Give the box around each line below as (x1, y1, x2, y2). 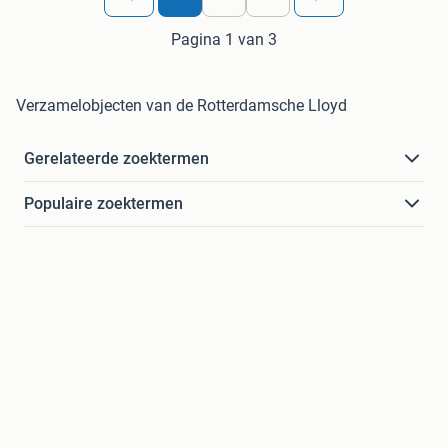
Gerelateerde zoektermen (24, 149, 209, 169)
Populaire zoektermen (24, 194, 183, 214)
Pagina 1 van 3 (171, 30, 277, 50)
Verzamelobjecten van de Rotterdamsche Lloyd (16, 96, 347, 116)
